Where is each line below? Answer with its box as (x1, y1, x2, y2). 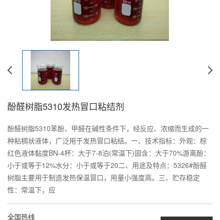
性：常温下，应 (7, 185, 55, 194)
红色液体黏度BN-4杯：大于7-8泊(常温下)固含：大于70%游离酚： (7, 148, 210, 158)
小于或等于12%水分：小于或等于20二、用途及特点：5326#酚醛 (7, 160, 207, 170)
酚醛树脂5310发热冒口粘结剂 (7, 100, 124, 112)
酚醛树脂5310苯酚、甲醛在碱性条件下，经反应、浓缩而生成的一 (7, 123, 209, 133)
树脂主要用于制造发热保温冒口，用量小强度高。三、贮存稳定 (7, 172, 200, 182)
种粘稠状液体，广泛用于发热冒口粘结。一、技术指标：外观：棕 (7, 136, 207, 145)
